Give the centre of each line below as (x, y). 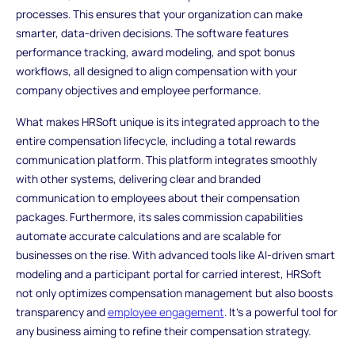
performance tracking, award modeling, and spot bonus (155, 52)
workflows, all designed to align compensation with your (156, 71)
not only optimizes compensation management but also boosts (174, 292)
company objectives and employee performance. (138, 90)
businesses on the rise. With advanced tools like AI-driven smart (175, 254)
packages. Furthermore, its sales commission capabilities (159, 216)
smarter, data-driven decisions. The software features (152, 33)
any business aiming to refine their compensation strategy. (163, 330)
